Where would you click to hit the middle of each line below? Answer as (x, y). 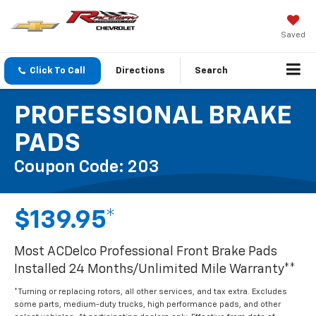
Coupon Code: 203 (86, 168)
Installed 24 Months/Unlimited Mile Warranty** (155, 270)
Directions (140, 71)
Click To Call (57, 71)
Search (211, 71)
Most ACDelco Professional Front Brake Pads (146, 252)
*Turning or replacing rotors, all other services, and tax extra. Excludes (151, 292)
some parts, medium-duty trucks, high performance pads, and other (147, 305)
